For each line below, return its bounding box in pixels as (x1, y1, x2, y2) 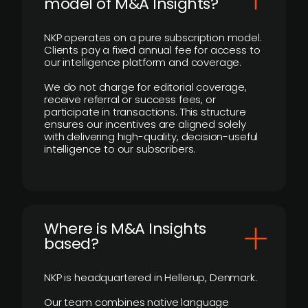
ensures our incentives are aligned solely (44, 117, 246, 131)
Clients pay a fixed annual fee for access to (44, 43, 261, 57)
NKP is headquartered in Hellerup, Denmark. (44, 270, 257, 285)
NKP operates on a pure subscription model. (44, 30, 262, 45)
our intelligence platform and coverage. (44, 55, 242, 69)
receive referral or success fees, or (44, 92, 216, 107)
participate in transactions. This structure (44, 104, 246, 119)
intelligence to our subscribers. (44, 142, 196, 156)
